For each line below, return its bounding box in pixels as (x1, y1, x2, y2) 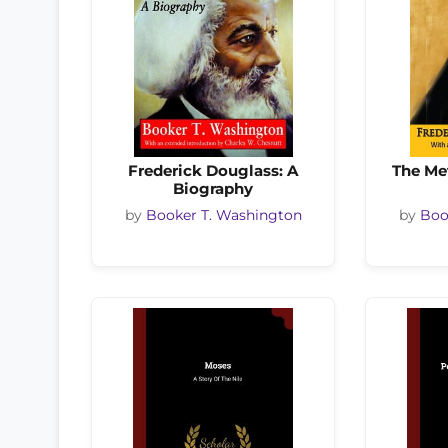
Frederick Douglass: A (128, 161, 298, 180)
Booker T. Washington (145, 207, 302, 224)
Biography (173, 179, 253, 198)
